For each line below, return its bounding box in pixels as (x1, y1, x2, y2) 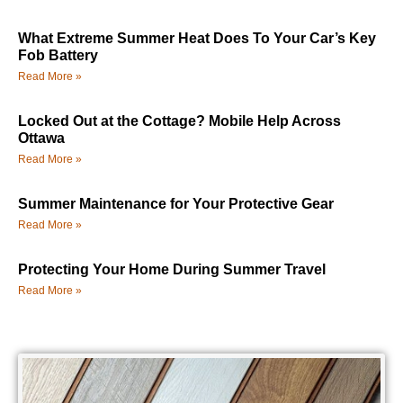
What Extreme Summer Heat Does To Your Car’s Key (18, 31, 376, 47)
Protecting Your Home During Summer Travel (18, 262, 326, 278)
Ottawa (18, 130, 65, 147)
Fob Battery (18, 48, 98, 64)
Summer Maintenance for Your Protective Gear (18, 196, 334, 212)
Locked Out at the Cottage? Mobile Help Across (18, 113, 341, 130)
